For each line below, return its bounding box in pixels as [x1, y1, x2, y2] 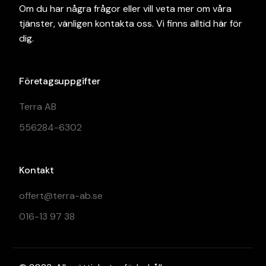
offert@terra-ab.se [19, 189, 103, 202]
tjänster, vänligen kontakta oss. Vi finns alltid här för [19, 17, 243, 30]
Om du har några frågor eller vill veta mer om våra [19, 2, 232, 15]
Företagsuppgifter [19, 74, 100, 87]
